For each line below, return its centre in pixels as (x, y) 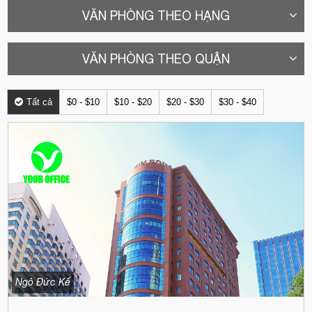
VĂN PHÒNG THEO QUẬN (156, 59)
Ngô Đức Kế (43, 282)
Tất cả (40, 102)
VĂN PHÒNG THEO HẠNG (156, 16)
